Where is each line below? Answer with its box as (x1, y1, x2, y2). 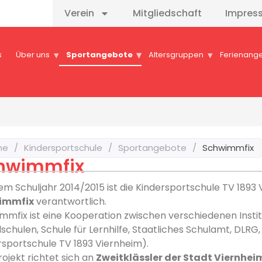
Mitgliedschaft (132, 6, 202, 20)
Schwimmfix (202, 142, 254, 154)
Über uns (16, 49, 50, 60)
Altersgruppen (149, 49, 204, 60)
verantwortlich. (34, 194, 107, 208)
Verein (64, 6, 94, 20)
